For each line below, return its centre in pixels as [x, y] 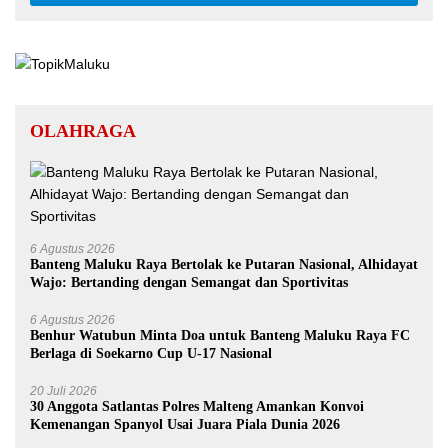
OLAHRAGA [83, 130]
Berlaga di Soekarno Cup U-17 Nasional [151, 353]
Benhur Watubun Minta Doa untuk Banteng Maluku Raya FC [220, 335]
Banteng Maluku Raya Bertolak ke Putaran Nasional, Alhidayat [224, 264]
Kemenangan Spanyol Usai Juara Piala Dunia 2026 [185, 424]
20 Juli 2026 [63, 390]
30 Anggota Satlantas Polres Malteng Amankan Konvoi [197, 406]
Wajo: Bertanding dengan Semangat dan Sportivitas [189, 282]
